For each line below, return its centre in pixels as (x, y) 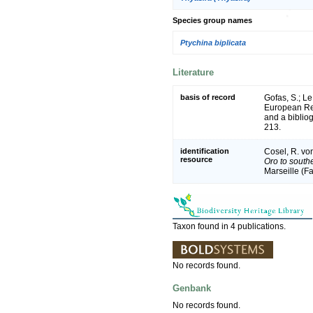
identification (205, 151)
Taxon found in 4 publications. (229, 226)
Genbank (192, 288)
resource (196, 159)
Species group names (212, 21)
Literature (193, 73)
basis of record (208, 97)
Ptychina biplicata (213, 42)
